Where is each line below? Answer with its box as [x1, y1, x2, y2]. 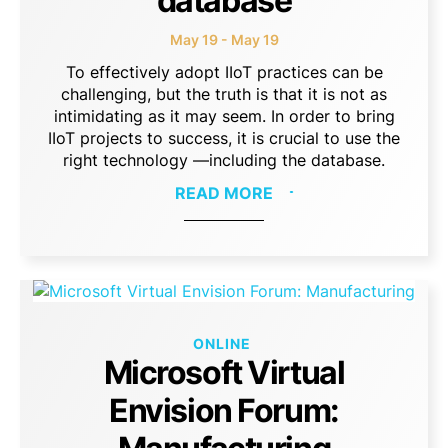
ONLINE [192, 335, 251, 352]
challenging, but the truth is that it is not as [61, 84, 387, 104]
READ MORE [175, 183, 273, 203]
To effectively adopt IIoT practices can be [65, 62, 383, 82]
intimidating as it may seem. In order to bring [53, 106, 395, 126]
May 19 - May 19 [169, 31, 279, 48]
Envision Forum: [109, 391, 339, 430]
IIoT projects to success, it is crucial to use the [48, 128, 400, 148]
